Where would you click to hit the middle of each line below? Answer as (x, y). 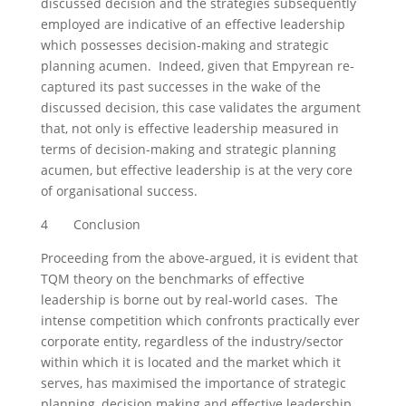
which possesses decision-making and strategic (184, 45)
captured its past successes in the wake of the (180, 87)
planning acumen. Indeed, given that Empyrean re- (197, 66)
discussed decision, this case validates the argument (200, 107)
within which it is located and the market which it (190, 362)
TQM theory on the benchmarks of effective (172, 279)
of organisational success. (121, 191)
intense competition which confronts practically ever (200, 320)
